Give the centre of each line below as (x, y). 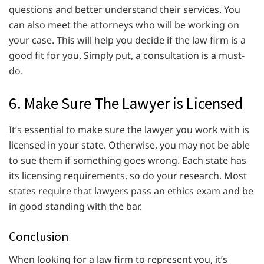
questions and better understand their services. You (125, 9)
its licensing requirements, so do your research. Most (128, 175)
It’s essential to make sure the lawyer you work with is (129, 129)
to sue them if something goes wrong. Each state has (128, 160)
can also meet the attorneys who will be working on (124, 24)
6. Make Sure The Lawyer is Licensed (126, 103)
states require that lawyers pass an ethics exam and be (131, 191)
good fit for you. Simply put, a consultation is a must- (127, 55)
